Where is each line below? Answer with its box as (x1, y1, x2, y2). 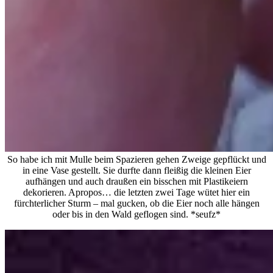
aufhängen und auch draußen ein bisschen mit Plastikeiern (25, 175, 248, 186)
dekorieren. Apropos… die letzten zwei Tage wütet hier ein (23, 186, 250, 197)
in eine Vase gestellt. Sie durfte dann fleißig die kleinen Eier (22, 165, 251, 175)
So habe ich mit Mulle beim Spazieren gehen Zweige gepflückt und (7, 154, 266, 165)
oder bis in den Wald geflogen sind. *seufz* (52, 208, 221, 219)
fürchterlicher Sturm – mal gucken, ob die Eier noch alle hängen (13, 197, 260, 208)
